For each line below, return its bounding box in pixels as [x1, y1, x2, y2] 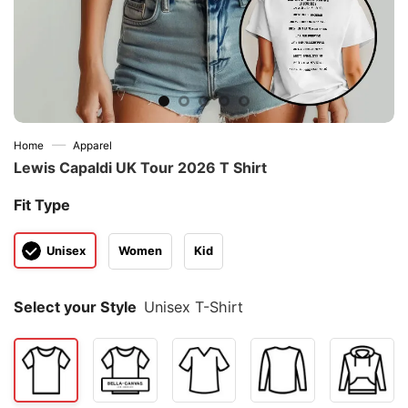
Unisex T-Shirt [144, 298, 244, 317]
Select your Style [14, 298, 137, 317]
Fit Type [14, 196, 70, 214]
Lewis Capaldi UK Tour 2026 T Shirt [14, 158, 267, 177]
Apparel [73, 139, 113, 152]
